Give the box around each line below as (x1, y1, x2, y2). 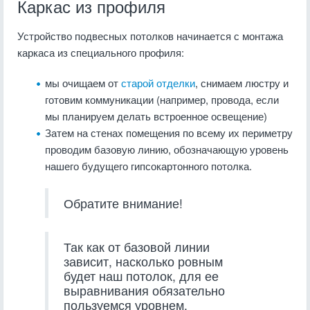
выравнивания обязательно (64, 282, 225, 299)
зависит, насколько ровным (64, 253, 223, 270)
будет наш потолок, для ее (64, 267, 219, 284)
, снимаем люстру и (195, 75, 289, 90)
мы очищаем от (45, 75, 121, 90)
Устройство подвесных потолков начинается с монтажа (17, 28, 283, 43)
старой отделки (121, 75, 195, 90)
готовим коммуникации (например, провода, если (45, 92, 279, 107)
